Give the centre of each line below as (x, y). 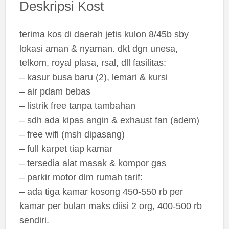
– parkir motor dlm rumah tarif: (81, 177)
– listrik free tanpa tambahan (77, 106)
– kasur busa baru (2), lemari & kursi (93, 77)
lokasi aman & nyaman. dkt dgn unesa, (98, 48)
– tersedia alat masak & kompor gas (93, 163)
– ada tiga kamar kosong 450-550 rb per (101, 191)
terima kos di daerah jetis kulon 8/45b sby (104, 34)
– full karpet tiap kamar (66, 148)
